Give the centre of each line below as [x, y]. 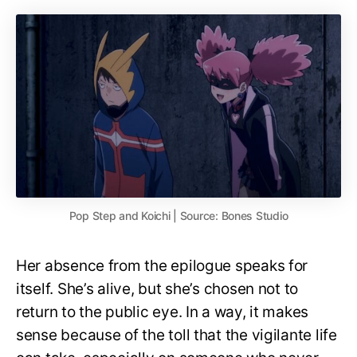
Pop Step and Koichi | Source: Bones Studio [178, 215]
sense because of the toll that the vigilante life [177, 335]
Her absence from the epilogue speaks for [162, 265]
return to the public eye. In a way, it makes [163, 312]
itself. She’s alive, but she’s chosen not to [157, 288]
